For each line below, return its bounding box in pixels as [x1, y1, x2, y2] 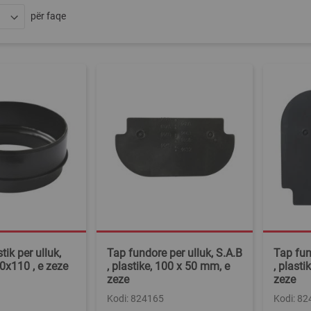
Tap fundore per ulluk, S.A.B [107, 246, 242, 260]
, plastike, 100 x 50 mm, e [107, 260, 230, 273]
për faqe [31, 10, 66, 22]
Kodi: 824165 [107, 293, 164, 304]
